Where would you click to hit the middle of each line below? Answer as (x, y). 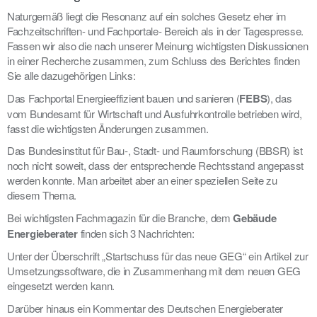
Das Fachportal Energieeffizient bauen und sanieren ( (123, 98)
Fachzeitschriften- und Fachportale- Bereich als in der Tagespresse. (155, 31)
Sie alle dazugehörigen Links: (71, 76)
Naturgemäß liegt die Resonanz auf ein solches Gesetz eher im (147, 16)
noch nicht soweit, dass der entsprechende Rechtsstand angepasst (156, 166)
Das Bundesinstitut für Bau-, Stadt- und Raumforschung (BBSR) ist (155, 151)
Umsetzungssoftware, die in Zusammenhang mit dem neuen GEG (154, 271)
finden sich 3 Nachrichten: (136, 233)
